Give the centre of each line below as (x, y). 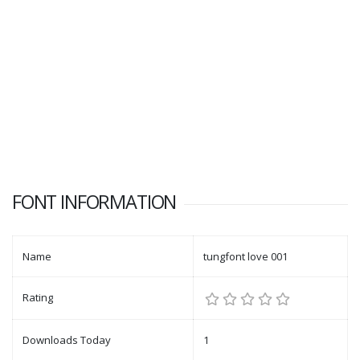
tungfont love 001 (245, 257)
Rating (38, 298)
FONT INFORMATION (94, 202)
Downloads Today (67, 340)
